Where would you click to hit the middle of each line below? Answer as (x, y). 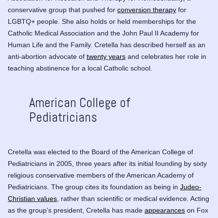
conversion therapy (147, 10)
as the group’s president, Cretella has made (76, 210)
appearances (165, 210)
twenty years (106, 56)
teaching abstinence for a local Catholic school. (80, 68)
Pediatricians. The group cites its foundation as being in (94, 187)
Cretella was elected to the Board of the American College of (100, 152)
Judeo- (191, 187)
